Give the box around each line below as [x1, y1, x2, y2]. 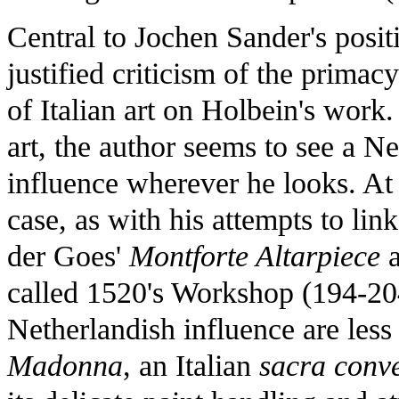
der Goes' [7, 239, 129, 273]
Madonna [7, 348, 123, 382]
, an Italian [123, 348, 259, 382]
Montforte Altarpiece [129, 239, 380, 273]
